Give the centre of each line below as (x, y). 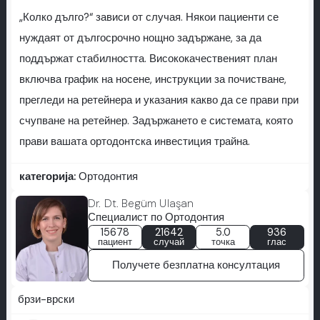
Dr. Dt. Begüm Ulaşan (141, 203)
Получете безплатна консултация (196, 266)
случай (169, 241)
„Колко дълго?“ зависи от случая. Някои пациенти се (149, 18)
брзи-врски (46, 300)
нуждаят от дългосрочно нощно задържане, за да (140, 39)
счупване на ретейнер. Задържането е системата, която (156, 121)
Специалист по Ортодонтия (156, 217)
